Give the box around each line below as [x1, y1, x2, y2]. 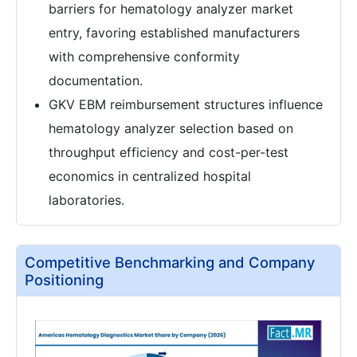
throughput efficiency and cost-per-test [49, 143, 288, 160]
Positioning [25, 270, 104, 288]
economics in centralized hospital [49, 167, 251, 184]
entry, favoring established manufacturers [49, 24, 300, 41]
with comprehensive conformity [49, 48, 240, 65]
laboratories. [49, 191, 124, 208]
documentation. [49, 72, 143, 88]
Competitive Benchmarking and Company [25, 253, 315, 271]
